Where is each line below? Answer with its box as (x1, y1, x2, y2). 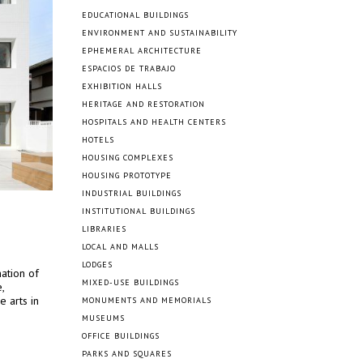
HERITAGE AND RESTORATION (82, 99, 205, 109)
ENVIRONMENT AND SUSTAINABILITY (82, 28, 237, 38)
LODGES (82, 259, 113, 270)
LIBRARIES (82, 224, 126, 234)
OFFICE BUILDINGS (82, 331, 160, 341)
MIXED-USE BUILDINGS (82, 277, 179, 288)
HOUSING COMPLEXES (82, 152, 173, 163)
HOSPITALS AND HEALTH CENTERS (82, 117, 226, 127)
